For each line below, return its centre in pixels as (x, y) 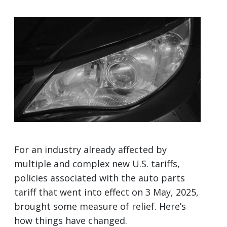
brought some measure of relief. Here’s (100, 206)
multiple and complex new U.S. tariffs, (97, 163)
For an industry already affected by (90, 149)
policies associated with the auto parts (100, 178)
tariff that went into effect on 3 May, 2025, (106, 192)
